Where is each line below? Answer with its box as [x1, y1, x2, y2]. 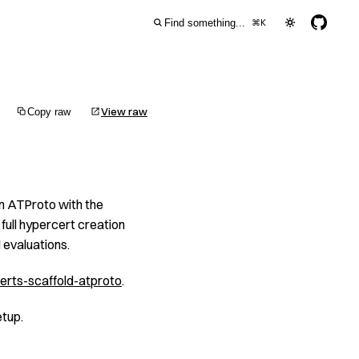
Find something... [164, 16, 245, 29]
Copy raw [27, 105, 71, 118]
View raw [101, 105, 147, 118]
